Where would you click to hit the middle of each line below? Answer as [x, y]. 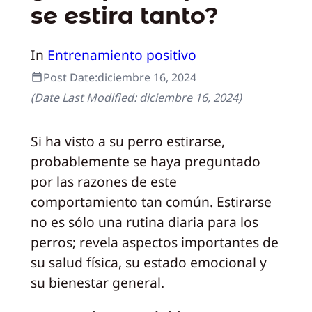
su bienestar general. [97, 282]
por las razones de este [103, 181]
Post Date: [70, 77]
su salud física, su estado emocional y [148, 262]
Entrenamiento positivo [122, 54]
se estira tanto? [124, 16]
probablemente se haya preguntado [145, 161]
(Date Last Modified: [85, 97]
